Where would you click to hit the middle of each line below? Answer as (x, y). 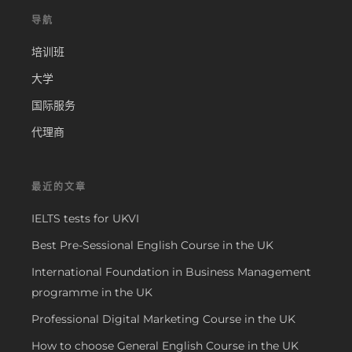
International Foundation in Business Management (171, 271)
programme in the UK (92, 292)
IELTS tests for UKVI (85, 218)
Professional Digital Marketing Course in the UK (163, 319)
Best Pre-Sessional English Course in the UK (152, 245)
